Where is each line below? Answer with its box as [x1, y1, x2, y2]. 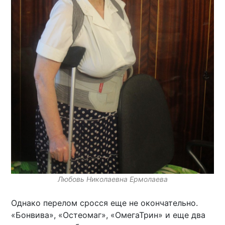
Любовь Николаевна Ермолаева [57, 175, 168, 184]
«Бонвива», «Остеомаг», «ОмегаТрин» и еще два [11, 210, 206, 220]
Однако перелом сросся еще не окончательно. [11, 198, 198, 208]
